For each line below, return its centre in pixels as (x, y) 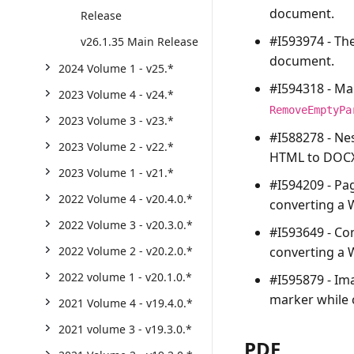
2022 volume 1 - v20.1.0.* (125, 277)
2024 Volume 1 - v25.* (116, 68)
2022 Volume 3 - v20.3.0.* (126, 225)
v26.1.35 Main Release (139, 41)
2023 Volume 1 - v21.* (116, 173)
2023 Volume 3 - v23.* (116, 121)
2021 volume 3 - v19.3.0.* (125, 329)
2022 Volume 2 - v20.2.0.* (126, 251)
